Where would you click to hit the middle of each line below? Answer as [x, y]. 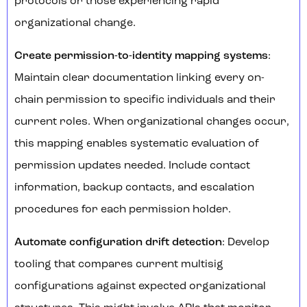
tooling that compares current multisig [119, 265]
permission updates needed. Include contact [132, 166]
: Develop [246, 243]
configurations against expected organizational [140, 287]
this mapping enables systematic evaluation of [137, 144]
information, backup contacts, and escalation [134, 188]
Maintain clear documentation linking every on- [139, 78]
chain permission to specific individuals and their [145, 100]
